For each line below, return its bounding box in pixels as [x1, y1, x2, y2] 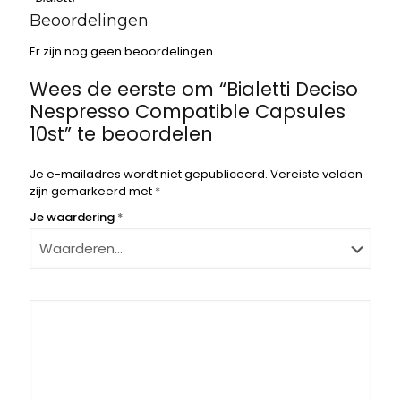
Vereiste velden [270, 166, 363, 183]
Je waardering [30, 209, 117, 226]
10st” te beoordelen [30, 121, 213, 147]
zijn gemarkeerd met [30, 183, 155, 200]
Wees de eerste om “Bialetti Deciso [30, 76, 358, 102]
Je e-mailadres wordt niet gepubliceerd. [30, 166, 268, 183]
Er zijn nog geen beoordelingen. [30, 43, 216, 60]
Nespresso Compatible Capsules [30, 98, 346, 124]
